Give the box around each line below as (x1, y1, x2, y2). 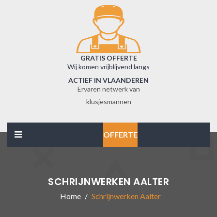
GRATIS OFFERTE (80, 54, 137, 62)
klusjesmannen (86, 97, 131, 106)
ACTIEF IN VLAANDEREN (68, 76, 149, 84)
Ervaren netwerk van (77, 85, 140, 93)
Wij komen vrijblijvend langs (67, 62, 150, 71)
